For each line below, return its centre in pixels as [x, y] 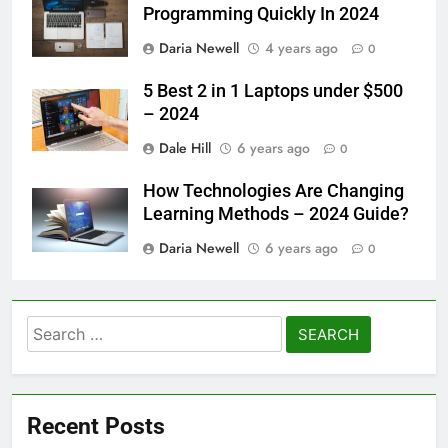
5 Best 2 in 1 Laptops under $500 [273, 90]
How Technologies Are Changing [273, 190]
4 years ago [301, 47]
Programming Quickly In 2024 [261, 13]
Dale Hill [185, 147]
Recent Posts [96, 425]
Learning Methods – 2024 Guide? [276, 213]
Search [54, 328]
